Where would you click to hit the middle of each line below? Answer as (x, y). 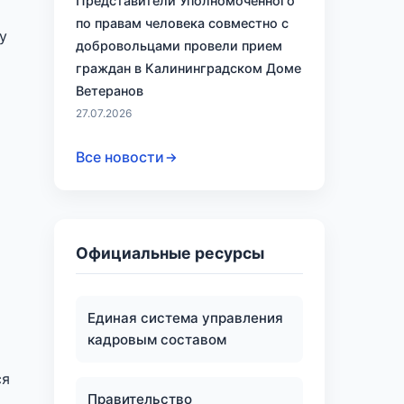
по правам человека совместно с (182, 23)
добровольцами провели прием (179, 46)
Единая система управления (185, 318)
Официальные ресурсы (170, 253)
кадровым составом (156, 340)
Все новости (120, 157)
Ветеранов (110, 91)
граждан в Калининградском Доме (188, 69)
